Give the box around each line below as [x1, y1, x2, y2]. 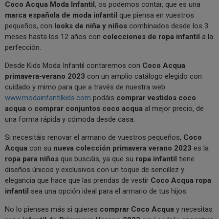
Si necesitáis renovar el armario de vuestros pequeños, [5, 133, 183, 142]
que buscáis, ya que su [59, 154, 135, 164]
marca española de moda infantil [5, 11, 117, 20]
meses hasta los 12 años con [5, 32, 103, 42]
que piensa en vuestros [117, 11, 194, 20]
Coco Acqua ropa [151, 176, 211, 185]
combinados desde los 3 [127, 22, 208, 31]
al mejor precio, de [145, 104, 204, 113]
